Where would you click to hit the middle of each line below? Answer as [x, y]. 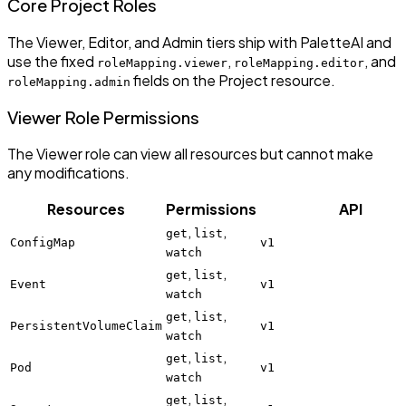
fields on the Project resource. [233, 80]
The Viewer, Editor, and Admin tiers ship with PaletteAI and [199, 42]
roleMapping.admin [69, 82]
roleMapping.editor [299, 63]
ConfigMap [43, 243]
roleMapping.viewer [162, 63]
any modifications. [68, 173]
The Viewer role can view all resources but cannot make [190, 154]
